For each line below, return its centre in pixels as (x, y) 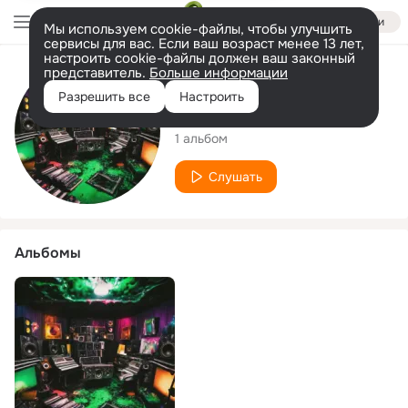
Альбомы (48, 253)
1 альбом (201, 138)
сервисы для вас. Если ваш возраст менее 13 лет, (204, 44)
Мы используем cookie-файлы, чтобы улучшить (198, 29)
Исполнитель (222, 77)
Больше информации (219, 73)
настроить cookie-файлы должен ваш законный (199, 58)
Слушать (235, 176)
